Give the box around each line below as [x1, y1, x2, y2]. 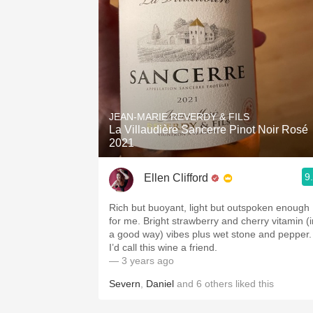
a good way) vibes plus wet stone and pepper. [109, 228, 312, 240]
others [205, 278, 233, 289]
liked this [233, 278, 274, 289]
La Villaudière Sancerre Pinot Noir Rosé [109, 124, 308, 136]
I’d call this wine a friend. [109, 242, 217, 253]
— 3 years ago [109, 255, 174, 266]
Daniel [146, 278, 174, 289]
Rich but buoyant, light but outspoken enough [109, 202, 310, 213]
